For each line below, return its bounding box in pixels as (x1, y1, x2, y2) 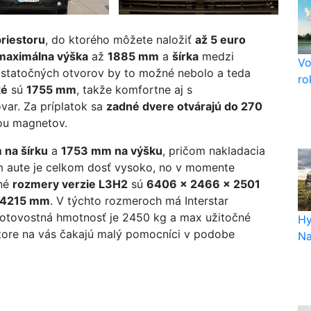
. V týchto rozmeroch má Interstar (50, 194, 228, 208)
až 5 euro (195, 33, 246, 47)
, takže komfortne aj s (76, 83, 192, 96)
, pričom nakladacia (162, 144, 265, 158)
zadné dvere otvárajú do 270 (106, 99, 262, 113)
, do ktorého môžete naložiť (45, 33, 195, 47)
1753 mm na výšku (61, 144, 162, 158)
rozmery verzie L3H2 (12, 177, 128, 191)
